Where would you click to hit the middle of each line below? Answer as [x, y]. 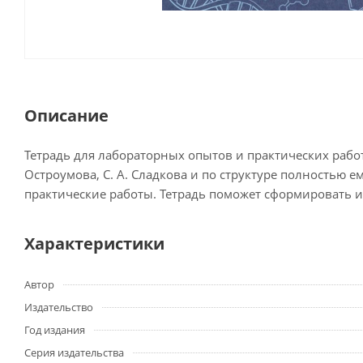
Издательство [59, 307]
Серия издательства [74, 353]
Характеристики [94, 244]
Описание [66, 116]
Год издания [55, 330]
